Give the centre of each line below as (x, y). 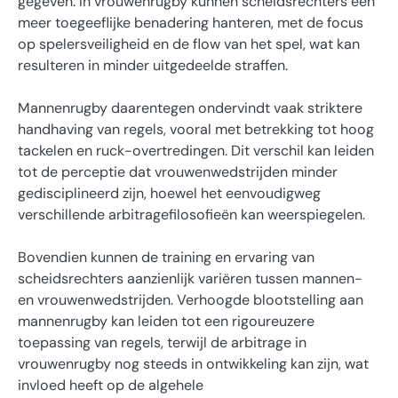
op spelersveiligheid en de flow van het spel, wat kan (189, 44)
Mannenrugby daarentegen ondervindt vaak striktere (190, 107)
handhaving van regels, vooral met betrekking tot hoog (196, 129)
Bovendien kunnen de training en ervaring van (166, 257)
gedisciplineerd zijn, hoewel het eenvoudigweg (169, 193)
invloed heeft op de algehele (111, 385)
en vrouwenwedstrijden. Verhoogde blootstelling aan (191, 299)
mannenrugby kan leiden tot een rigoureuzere (166, 321)
